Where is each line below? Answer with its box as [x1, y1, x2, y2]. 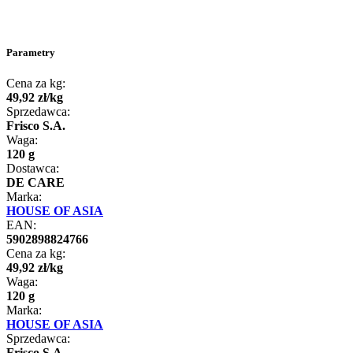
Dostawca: [6, 162, 59, 176]
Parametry [6, 46, 55, 59]
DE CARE [6, 176, 65, 190]
